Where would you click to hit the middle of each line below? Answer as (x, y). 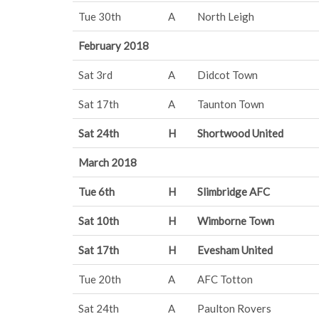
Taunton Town (231, 104)
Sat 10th (99, 221)
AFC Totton (225, 279)
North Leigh (226, 16)
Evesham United (235, 250)
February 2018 (114, 46)
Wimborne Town (236, 221)
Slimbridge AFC (234, 192)
